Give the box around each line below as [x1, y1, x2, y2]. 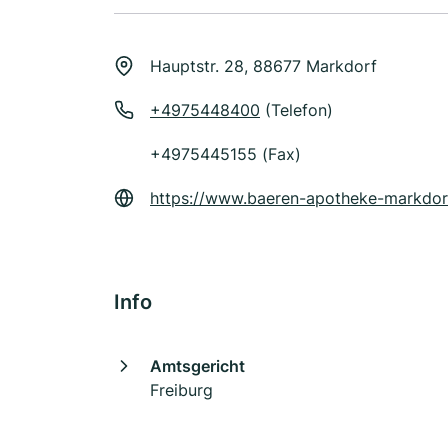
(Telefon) [260, 100, 333, 120]
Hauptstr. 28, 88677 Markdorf [150, 56, 377, 76]
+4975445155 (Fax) [150, 144, 301, 164]
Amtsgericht [150, 356, 245, 376]
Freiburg [150, 380, 213, 400]
